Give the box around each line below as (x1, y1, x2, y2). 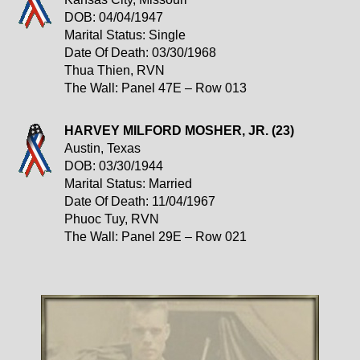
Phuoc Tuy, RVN (64, 212, 159, 227)
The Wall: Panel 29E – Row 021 (64, 230, 247, 244)
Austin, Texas (64, 141, 141, 156)
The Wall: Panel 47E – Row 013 (64, 81, 247, 96)
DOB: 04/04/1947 (64, 10, 163, 25)
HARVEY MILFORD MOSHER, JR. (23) (64, 124, 294, 138)
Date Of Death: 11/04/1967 (64, 194, 215, 209)
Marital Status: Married (64, 177, 192, 191)
